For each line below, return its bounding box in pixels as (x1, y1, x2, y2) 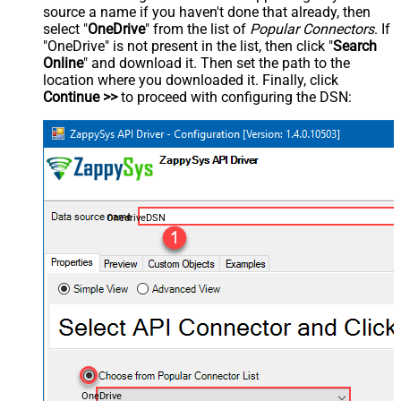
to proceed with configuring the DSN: (117, 89, 352, 107)
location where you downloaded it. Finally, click (43, 72, 338, 90)
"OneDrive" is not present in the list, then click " (43, 38, 333, 55)
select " (43, 21, 88, 38)
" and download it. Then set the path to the (83, 55, 350, 73)
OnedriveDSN (106, 211, 166, 224)
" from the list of (145, 21, 250, 38)
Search (333, 38, 377, 55)
